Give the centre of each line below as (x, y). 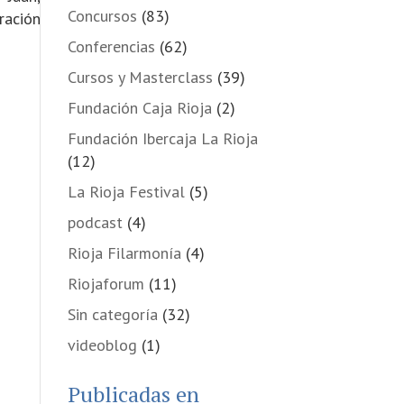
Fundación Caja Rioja (139, 108)
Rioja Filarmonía (124, 253)
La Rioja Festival (126, 192)
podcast (95, 222)
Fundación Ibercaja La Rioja (162, 138)
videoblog (102, 345)
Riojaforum (106, 284)
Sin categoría (112, 314)
